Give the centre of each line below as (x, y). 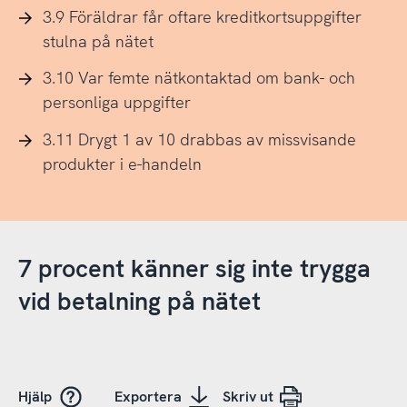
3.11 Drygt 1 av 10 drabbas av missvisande (199, 139)
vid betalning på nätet (139, 302)
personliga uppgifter (116, 103)
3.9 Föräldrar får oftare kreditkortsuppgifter (202, 16)
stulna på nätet (98, 41)
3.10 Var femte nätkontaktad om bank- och (199, 78)
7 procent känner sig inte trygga (194, 269)
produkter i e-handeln (122, 164)
